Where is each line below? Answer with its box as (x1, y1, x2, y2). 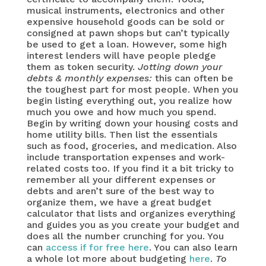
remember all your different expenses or (26, 174, 216, 186)
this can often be (151, 72, 233, 84)
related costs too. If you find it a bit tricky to (26, 163, 234, 175)
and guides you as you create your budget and (26, 219, 239, 231)
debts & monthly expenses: (26, 72, 152, 84)
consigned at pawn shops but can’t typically (26, 27, 229, 39)
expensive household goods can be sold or (26, 16, 224, 28)
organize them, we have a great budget (26, 197, 211, 208)
